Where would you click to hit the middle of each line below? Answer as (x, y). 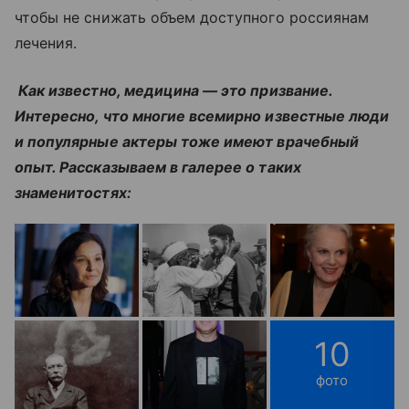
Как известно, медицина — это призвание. (173, 90)
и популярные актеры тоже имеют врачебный (187, 141)
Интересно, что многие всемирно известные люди (202, 115)
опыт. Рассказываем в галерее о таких (158, 167)
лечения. (46, 42)
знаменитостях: (73, 192)
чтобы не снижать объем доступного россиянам (192, 17)
